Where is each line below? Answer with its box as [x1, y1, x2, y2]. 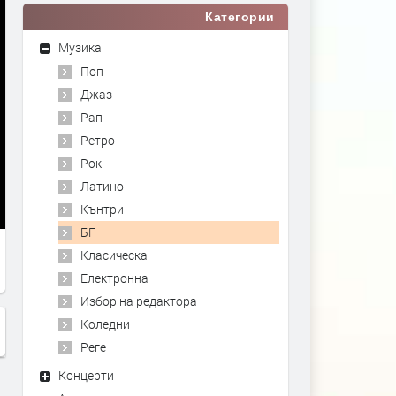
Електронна [80, 270, 148, 286]
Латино [80, 178, 124, 194]
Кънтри [80, 201, 124, 217]
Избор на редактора [80, 293, 197, 309]
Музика [58, 39, 102, 56]
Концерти [58, 367, 114, 384]
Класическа [80, 247, 148, 263]
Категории [204, 10, 275, 24]
